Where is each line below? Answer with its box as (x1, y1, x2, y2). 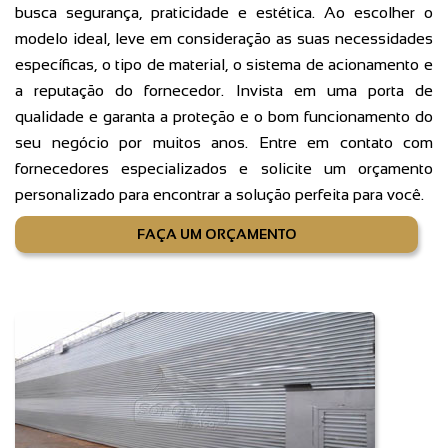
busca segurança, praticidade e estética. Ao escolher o (15, 4, 433, 22)
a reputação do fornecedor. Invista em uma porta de (15, 82, 433, 100)
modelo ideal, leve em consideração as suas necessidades (15, 30, 433, 48)
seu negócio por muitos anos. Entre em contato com (15, 134, 433, 152)
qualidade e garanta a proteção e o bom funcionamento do (15, 108, 433, 126)
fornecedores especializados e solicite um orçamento (15, 160, 433, 178)
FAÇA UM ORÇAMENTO (136, 226, 297, 243)
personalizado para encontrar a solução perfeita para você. (15, 186, 424, 204)
